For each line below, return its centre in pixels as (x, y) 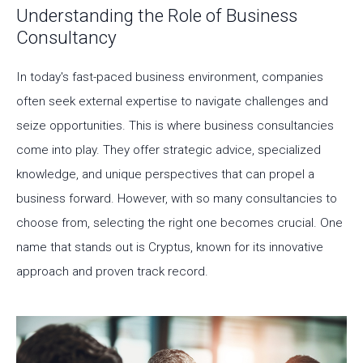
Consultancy (66, 37)
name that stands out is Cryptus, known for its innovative (170, 247)
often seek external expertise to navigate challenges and (172, 101)
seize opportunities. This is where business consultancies (175, 126)
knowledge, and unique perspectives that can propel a (165, 174)
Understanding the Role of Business (157, 15)
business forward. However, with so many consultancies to (177, 199)
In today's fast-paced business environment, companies (170, 77)
